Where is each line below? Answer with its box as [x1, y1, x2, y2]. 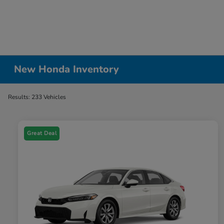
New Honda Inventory [14, 62, 119, 76]
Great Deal [27, 129, 56, 137]
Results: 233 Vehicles [8, 93, 66, 101]
